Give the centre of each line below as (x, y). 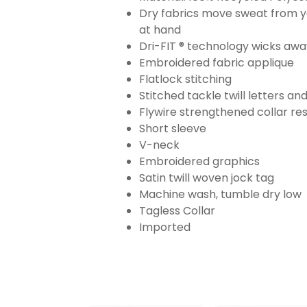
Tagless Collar (177, 211)
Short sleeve (173, 129)
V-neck (159, 145)
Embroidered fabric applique (217, 63)
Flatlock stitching (185, 79)
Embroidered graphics (199, 162)
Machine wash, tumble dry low (220, 195)
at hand (160, 30)
